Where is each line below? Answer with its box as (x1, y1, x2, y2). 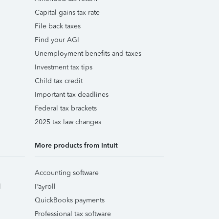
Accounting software (35, 169, 99, 177)
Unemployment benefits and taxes (35, 49, 141, 58)
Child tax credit (35, 77, 83, 85)
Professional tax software (35, 210, 111, 218)
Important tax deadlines (35, 90, 109, 99)
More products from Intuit (35, 141, 118, 150)
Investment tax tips (35, 63, 92, 71)
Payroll (35, 182, 56, 191)
